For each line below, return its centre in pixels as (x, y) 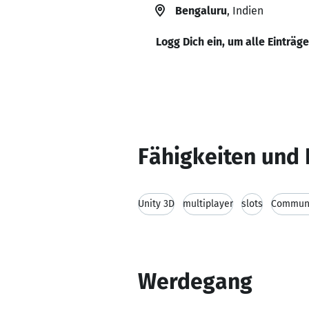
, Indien (245, 11)
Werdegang (195, 281)
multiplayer (208, 204)
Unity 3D (156, 204)
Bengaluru (201, 11)
